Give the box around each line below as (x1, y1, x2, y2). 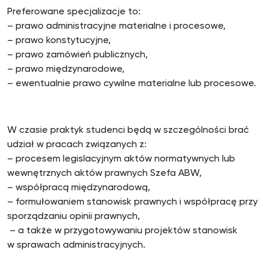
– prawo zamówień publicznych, (7, 50, 148, 60)
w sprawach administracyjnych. (7, 240, 145, 250)
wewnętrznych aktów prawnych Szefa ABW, (7, 169, 202, 178)
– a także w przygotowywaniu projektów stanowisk (7, 226, 237, 236)
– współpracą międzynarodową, (7, 183, 150, 193)
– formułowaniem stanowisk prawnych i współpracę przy (7, 197, 258, 207)
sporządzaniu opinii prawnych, (7, 212, 140, 221)
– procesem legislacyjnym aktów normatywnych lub (7, 154, 235, 164)
